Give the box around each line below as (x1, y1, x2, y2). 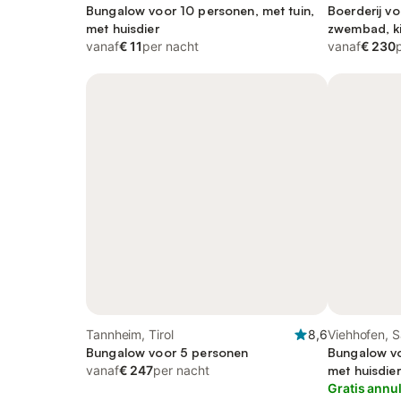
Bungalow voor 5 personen (86, 345, 249, 360)
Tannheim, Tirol (86, 327, 174, 342)
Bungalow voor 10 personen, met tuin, (86, 3, 315, 18)
